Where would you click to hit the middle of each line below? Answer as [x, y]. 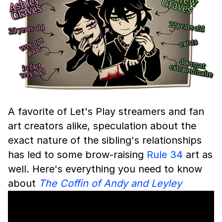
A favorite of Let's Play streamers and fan [106, 112]
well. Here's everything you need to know [105, 169]
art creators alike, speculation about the [102, 126]
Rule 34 [165, 155]
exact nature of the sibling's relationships [105, 140]
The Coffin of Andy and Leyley [110, 184]
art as [198, 155]
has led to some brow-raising [77, 155]
